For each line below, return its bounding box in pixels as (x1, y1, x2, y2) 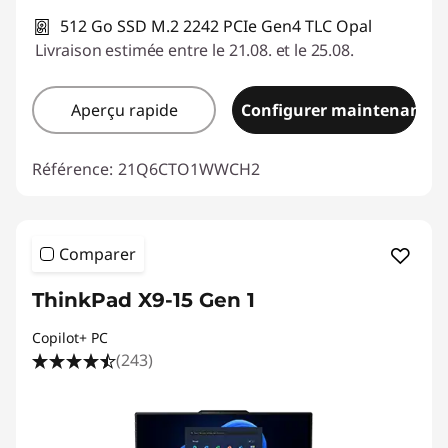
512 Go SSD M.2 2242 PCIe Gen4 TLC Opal (60, 14, 372, 37)
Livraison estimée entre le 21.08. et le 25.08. (35, 38, 354, 61)
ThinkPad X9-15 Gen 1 (32, 287, 255, 312)
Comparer (59, 242, 136, 265)
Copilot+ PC (32, 327, 108, 347)
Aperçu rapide (70, 98, 178, 121)
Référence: (32, 157, 113, 180)
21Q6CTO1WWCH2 (118, 157, 260, 180)
